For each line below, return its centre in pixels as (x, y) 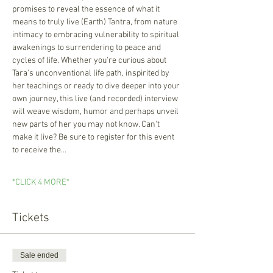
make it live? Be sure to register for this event (94, 137)
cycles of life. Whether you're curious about (90, 61)
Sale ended (39, 255)
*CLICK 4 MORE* (41, 183)
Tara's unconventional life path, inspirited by (92, 73)
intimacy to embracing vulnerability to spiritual (97, 35)
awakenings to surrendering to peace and (87, 48)
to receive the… (39, 150)
